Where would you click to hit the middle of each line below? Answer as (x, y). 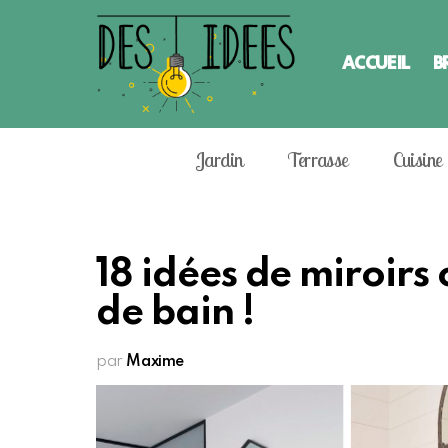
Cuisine (417, 159)
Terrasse (317, 159)
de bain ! (175, 313)
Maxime (155, 361)
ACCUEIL (375, 63)
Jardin (219, 159)
